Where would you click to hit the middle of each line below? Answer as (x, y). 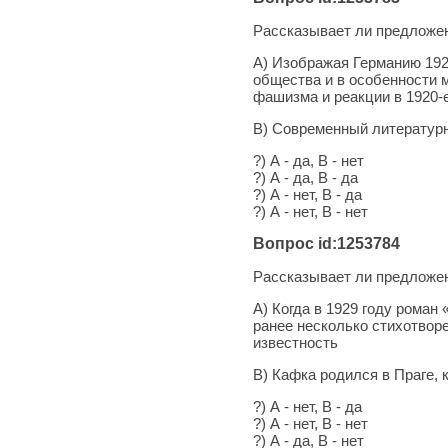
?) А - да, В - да (305, 177)
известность (295, 342)
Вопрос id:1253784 (326, 243)
